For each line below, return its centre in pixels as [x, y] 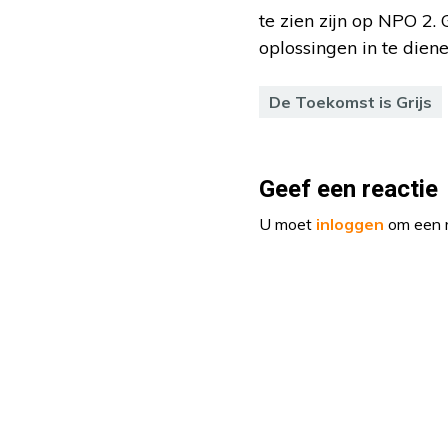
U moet [287, 224]
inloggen [350, 224]
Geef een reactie [348, 190]
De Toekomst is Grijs [350, 102]
